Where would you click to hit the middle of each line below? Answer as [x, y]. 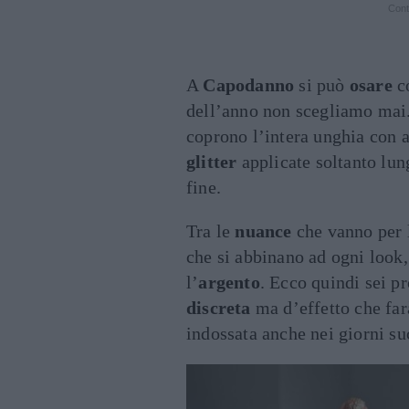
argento [229, 282]
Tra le [211, 231]
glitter [212, 162]
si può [322, 85]
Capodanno [249, 85]
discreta [219, 308]
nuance [263, 231]
